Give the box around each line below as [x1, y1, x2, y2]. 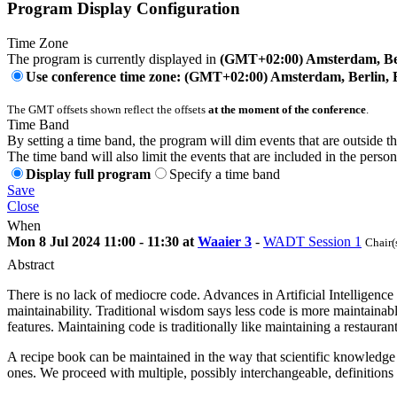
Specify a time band [169, 166, 280, 182]
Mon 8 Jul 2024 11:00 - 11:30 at [7, 233, 198, 249]
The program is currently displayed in [7, 51, 220, 66]
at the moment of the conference [208, 102, 366, 116]
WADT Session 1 [263, 233, 362, 249]
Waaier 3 [198, 233, 252, 249]
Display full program [26, 166, 151, 182]
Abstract [7, 256, 54, 272]
